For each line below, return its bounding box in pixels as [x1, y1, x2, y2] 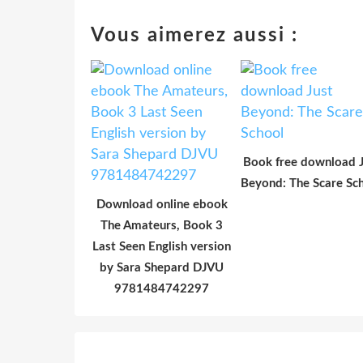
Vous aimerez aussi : [91, 25, 298, 45]
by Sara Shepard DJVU [100, 261, 224, 274]
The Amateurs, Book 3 [100, 219, 223, 232]
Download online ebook [96, 198, 228, 211]
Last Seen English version [92, 240, 231, 253]
